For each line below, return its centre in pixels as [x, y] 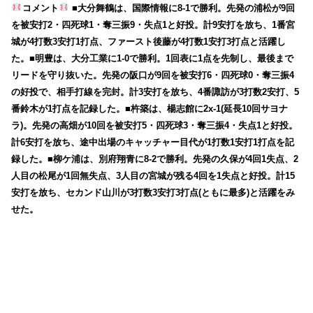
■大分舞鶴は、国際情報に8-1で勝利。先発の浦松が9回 [182, 8]
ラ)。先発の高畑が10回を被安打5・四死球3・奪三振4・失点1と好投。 [155, 125]
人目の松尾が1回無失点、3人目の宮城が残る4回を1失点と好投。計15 [153, 175]
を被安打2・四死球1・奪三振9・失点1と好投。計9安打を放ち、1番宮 [153, 24]
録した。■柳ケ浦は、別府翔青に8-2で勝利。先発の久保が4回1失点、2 [155, 159]
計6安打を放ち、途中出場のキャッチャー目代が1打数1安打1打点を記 [153, 142]
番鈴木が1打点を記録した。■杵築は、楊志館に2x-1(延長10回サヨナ [150, 108]
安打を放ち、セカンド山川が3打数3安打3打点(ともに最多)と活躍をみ [153, 192]
